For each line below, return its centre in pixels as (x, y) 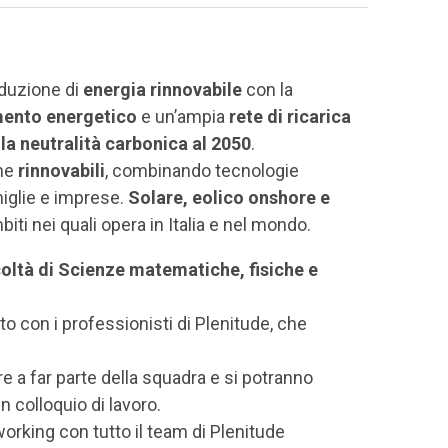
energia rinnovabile (162, 89)
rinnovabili (61, 170)
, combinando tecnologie (202, 170)
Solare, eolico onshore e (229, 197)
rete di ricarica (290, 116)
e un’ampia (183, 116)
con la (267, 89)
